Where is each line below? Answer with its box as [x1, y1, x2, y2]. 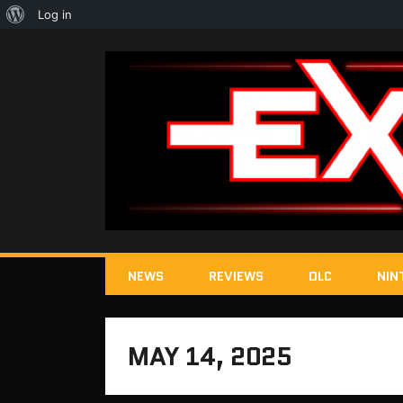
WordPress [24, 35, 85, 49]
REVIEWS [209, 267, 264, 286]
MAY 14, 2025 [128, 338, 292, 375]
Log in [38, 7, 72, 22]
